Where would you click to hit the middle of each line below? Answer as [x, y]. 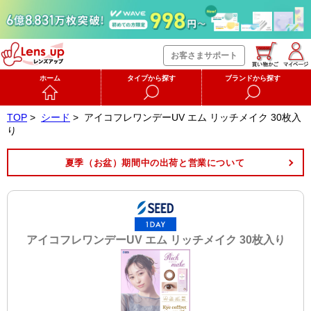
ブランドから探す [252, 78]
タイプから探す [152, 78]
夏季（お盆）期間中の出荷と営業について [155, 163]
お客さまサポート [204, 55]
